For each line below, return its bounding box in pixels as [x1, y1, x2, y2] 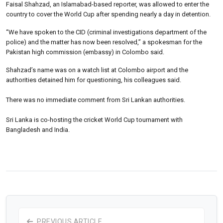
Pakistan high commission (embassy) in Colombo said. [6, 48, 164, 56]
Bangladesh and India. [6, 125, 70, 133]
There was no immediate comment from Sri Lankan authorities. [6, 96, 185, 104]
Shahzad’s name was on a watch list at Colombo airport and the [6, 66, 188, 74]
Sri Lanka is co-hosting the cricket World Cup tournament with [6, 115, 183, 123]
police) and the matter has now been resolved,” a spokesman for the [6, 38, 202, 46]
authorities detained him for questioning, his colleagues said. [6, 76, 181, 84]
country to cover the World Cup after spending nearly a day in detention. [6, 10, 211, 18]
